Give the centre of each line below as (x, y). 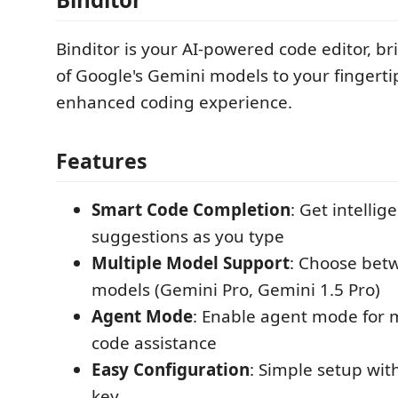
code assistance (154, 342)
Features (102, 160)
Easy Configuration (171, 369)
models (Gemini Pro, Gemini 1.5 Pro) (236, 289)
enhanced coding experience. (174, 102)
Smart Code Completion (191, 209)
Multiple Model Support (191, 263)
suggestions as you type (188, 236)
